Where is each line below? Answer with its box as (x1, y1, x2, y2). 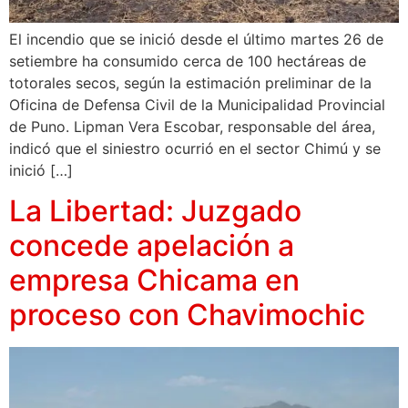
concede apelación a (9, 228, 294, 264)
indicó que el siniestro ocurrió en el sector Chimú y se (9, 138, 381, 158)
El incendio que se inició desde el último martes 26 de (9, 29, 383, 48)
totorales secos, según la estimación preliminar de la (9, 73, 372, 92)
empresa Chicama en (9, 262, 300, 299)
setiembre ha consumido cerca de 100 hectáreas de (9, 51, 366, 70)
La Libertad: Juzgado (9, 193, 301, 229)
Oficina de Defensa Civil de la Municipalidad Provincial (9, 95, 385, 114)
